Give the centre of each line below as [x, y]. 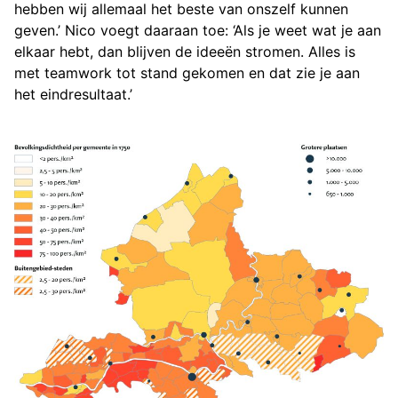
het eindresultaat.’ [73, 94]
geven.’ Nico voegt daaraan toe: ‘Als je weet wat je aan [198, 30]
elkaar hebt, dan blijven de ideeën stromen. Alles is [185, 51]
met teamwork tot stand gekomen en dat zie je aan [187, 72]
